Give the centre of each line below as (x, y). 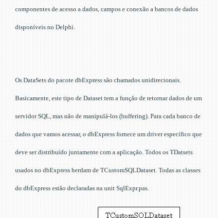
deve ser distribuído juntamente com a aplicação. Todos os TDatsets (104, 152)
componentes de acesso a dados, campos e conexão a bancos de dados (107, 9)
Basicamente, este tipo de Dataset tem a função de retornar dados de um (109, 98)
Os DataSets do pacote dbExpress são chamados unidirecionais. (98, 80)
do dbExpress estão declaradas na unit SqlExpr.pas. (82, 188)
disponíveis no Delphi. (45, 27)
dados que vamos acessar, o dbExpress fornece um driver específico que (109, 134)
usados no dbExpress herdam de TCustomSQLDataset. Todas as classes (108, 170)
